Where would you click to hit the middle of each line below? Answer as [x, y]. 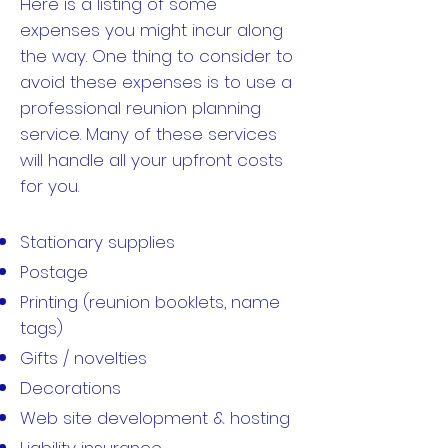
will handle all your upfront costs [151, 160]
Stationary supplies [97, 242]
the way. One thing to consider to [156, 56]
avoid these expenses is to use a [156, 82]
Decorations [70, 388]
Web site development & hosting [155, 418]
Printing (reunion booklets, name [150, 302]
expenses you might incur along [151, 30]
